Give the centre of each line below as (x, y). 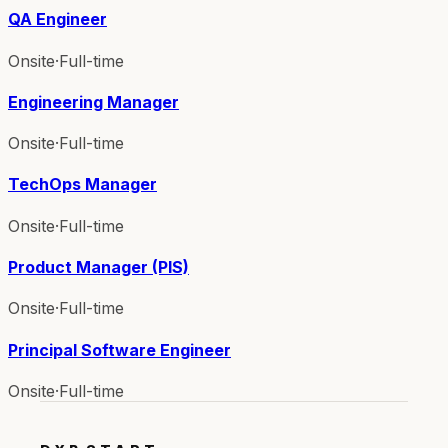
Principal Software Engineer (119, 349)
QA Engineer (57, 19)
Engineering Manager (93, 101)
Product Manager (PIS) (98, 266)
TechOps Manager (82, 184)
